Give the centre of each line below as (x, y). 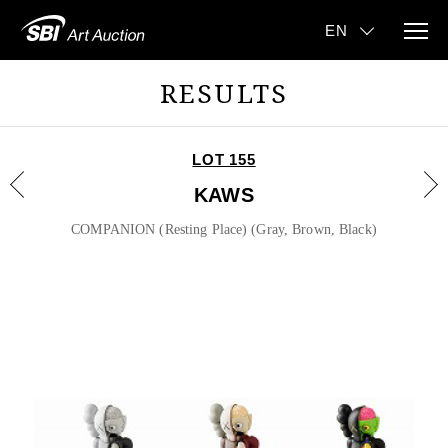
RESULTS (224, 93)
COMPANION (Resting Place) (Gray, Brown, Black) (224, 229)
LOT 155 (224, 159)
